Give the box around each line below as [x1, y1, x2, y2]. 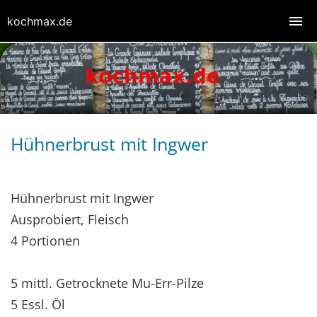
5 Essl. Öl [11, 295, 65, 313]
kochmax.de [7, 14, 72, 28]
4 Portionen [11, 231, 80, 249]
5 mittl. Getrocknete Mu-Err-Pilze [11, 274, 204, 292]
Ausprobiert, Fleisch [11, 210, 129, 228]
